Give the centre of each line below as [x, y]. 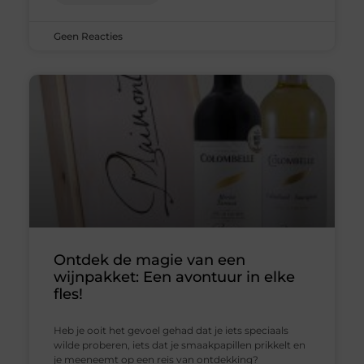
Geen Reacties [88, 37]
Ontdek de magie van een [149, 260]
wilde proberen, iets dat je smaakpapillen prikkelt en [179, 345]
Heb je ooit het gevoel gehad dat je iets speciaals [171, 331]
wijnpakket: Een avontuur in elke [174, 277]
